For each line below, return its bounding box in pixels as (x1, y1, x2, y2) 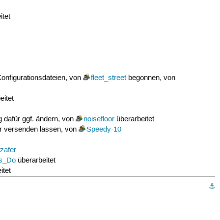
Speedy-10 (86, 125, 121, 134)
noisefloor (83, 114, 114, 124)
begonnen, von (126, 73, 175, 82)
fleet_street (90, 73, 126, 82)
